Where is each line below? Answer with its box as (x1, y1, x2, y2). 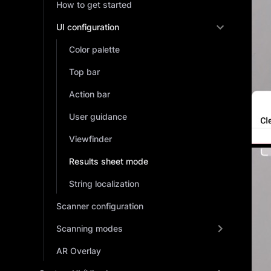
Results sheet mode (69, 156, 148, 166)
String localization (69, 178, 139, 189)
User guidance (69, 111, 127, 122)
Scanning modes (56, 223, 123, 233)
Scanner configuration (56, 201, 143, 211)
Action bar (69, 89, 110, 99)
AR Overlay (56, 246, 101, 256)
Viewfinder (69, 134, 112, 144)
